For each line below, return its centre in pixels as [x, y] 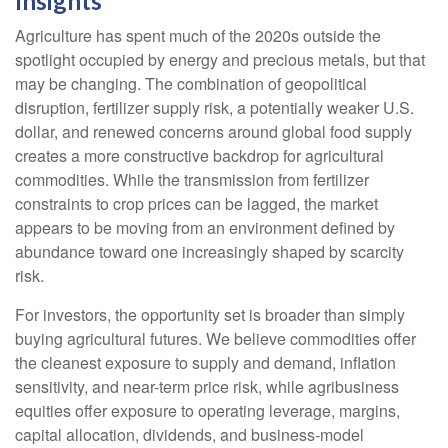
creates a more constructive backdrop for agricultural [199, 155]
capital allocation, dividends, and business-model [189, 434]
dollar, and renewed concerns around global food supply [213, 131]
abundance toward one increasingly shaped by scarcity [209, 251]
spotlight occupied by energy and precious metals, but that [220, 59]
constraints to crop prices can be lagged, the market [196, 203]
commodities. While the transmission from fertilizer [192, 179]
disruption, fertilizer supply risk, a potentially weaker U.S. [214, 107]
